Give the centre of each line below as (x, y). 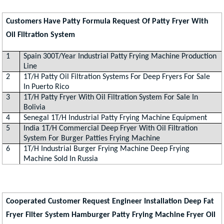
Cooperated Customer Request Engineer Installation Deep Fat (110, 201)
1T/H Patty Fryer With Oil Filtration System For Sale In (111, 97)
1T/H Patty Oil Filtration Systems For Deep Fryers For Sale (117, 77)
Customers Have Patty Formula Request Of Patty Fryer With (107, 21)
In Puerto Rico (46, 87)
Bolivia (35, 107)
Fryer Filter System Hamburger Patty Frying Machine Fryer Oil (111, 215)
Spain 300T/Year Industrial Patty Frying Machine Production (120, 56)
